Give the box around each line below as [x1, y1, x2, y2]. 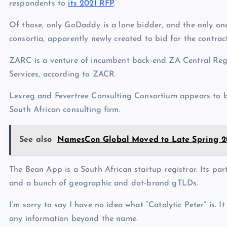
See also [19, 136, 52, 144]
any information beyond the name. [9, 215, 138, 223]
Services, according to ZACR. [9, 70, 117, 79]
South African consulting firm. [9, 106, 121, 115]
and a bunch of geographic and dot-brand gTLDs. [9, 179, 199, 188]
